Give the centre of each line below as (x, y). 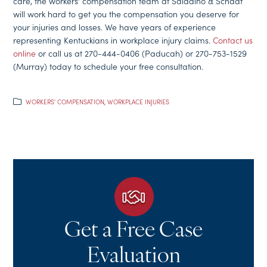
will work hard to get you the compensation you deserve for (126, 14)
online (25, 53)
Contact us (233, 40)
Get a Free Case (133, 231)
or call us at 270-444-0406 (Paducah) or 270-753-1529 (142, 53)
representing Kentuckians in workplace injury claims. (113, 40)
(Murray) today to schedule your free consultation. (108, 66)
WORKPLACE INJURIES (139, 102)
